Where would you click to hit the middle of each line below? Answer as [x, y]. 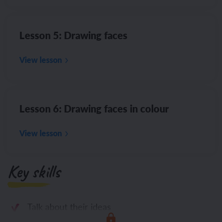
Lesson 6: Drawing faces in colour [94, 109]
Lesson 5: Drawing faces [73, 35]
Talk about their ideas [69, 206]
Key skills [34, 172]
